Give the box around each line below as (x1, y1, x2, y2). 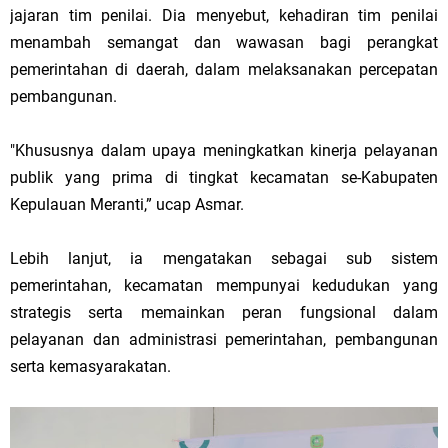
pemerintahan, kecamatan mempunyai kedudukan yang (10, 275, 438, 295)
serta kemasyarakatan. (10, 356, 171, 376)
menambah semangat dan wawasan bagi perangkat (10, 32, 438, 52)
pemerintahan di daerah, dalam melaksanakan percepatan (10, 59, 438, 79)
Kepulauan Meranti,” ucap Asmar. (10, 194, 244, 214)
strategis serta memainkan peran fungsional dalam (10, 302, 438, 322)
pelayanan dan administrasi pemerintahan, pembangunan (10, 329, 438, 349)
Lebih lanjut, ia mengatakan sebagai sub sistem (10, 248, 438, 268)
